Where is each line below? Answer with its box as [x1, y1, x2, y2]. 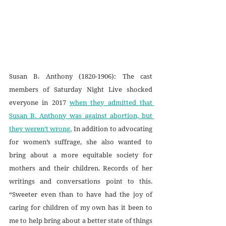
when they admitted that [70, 98, 152, 107]
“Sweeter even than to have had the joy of [9, 190, 152, 199]
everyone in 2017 [9, 98, 70, 107]
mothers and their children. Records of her [9, 163, 152, 173]
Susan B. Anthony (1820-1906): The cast [9, 72, 152, 81]
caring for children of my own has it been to [9, 203, 152, 212]
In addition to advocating [72, 124, 152, 134]
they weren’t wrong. [9, 124, 72, 134]
